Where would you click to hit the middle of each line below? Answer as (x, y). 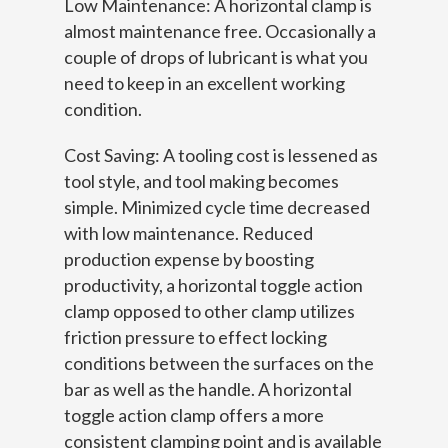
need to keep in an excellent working (204, 83)
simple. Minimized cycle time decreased (217, 207)
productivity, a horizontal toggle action (213, 285)
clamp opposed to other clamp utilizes (209, 311)
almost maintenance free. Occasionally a (220, 31)
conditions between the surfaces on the (219, 363)
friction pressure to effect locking (195, 337)
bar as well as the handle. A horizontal (208, 389)
